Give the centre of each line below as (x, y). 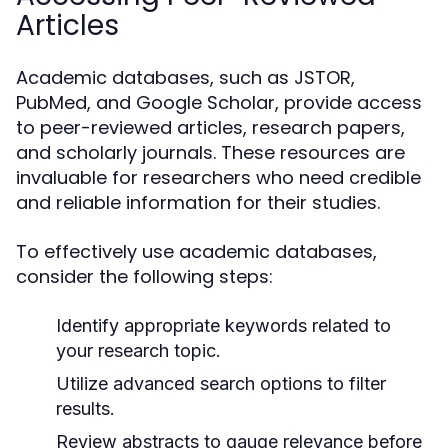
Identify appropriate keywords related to (223, 325)
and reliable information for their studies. (198, 202)
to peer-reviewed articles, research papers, (210, 127)
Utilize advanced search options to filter (221, 383)
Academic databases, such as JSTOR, (185, 77)
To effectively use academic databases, (196, 251)
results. (85, 408)
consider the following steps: (144, 276)
